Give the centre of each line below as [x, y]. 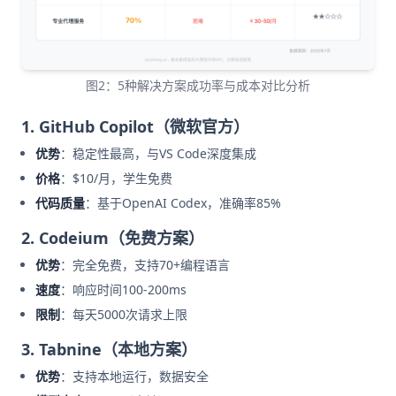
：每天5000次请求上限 [124, 315]
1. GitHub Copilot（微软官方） [135, 127]
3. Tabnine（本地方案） [109, 350]
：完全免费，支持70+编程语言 [145, 265]
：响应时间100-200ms [123, 290]
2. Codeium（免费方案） [113, 238]
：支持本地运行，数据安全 [134, 377]
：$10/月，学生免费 [116, 179]
